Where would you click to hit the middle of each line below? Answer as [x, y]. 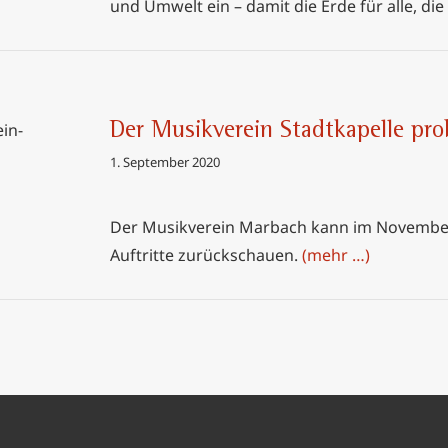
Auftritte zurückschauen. [206, 255]
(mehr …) [336, 255]
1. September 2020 [165, 162]
